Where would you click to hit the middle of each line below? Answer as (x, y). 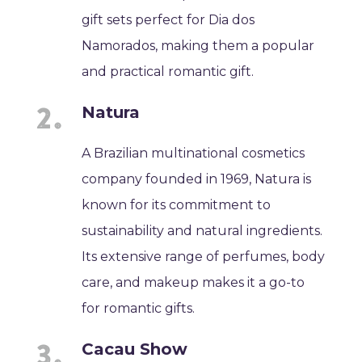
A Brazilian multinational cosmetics (194, 153)
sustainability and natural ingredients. (202, 230)
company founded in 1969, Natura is (197, 179)
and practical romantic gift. (168, 71)
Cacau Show (135, 349)
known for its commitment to (177, 204)
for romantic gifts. (139, 308)
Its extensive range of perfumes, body (204, 256)
